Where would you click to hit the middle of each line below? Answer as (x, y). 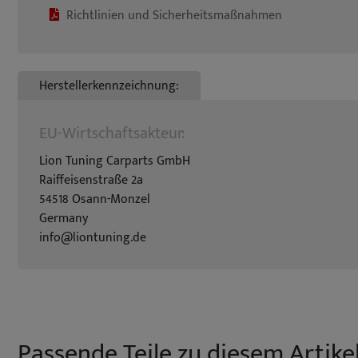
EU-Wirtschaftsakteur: (112, 133)
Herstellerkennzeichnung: (109, 86)
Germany (64, 219)
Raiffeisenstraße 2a (91, 180)
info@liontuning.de (93, 238)
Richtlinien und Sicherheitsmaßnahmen (174, 16)
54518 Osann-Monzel (95, 199)
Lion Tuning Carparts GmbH (115, 161)
